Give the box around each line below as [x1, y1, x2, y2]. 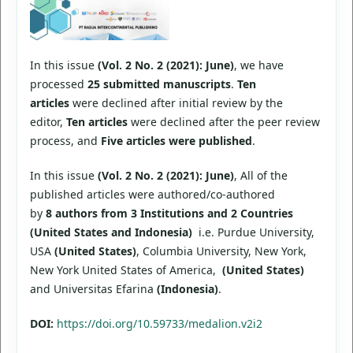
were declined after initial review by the [69, 95, 283, 110]
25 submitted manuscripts [87, 76, 231, 91]
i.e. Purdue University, [191, 225, 314, 240]
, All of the [233, 168, 288, 184]
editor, [29, 114, 66, 129]
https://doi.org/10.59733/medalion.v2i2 [56, 316, 262, 332]
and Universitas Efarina [29, 281, 157, 297]
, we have [233, 58, 284, 72]
